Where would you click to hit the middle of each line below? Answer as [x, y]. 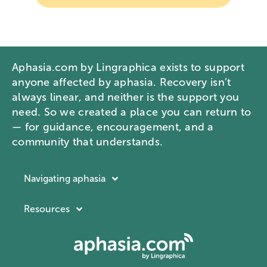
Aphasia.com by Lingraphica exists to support [128, 68]
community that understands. [88, 142]
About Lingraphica [69, 253]
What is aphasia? [63, 244]
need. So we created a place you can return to [132, 112]
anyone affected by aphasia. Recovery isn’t [122, 83]
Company [54, 232]
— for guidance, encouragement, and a [113, 127]
